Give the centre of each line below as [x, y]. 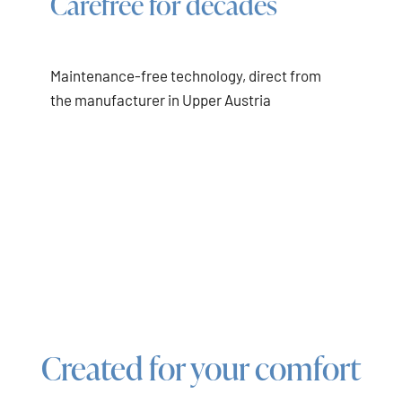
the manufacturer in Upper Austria [161, 100]
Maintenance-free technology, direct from [186, 76]
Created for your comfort [201, 368]
